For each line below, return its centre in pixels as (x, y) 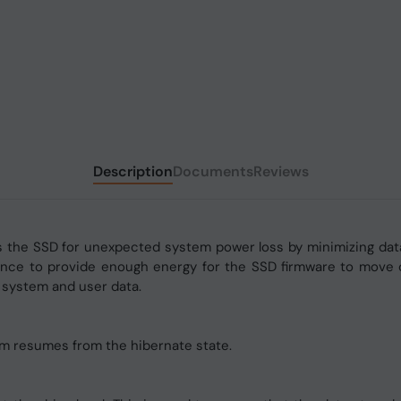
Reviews (281, 171)
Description (132, 171)
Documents (213, 171)
